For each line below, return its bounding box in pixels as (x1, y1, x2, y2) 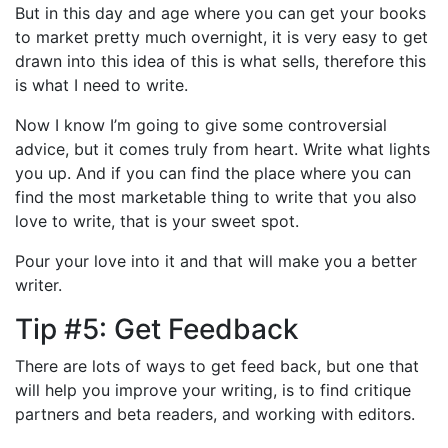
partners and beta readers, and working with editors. (15, 403, 415, 424)
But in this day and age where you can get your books (15, 2, 426, 23)
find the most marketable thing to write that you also (15, 186, 417, 207)
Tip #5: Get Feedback (15, 311, 299, 346)
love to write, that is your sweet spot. (15, 210, 299, 231)
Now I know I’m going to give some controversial (15, 114, 387, 135)
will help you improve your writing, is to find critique (15, 379, 411, 400)
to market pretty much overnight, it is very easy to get (15, 26, 428, 47)
